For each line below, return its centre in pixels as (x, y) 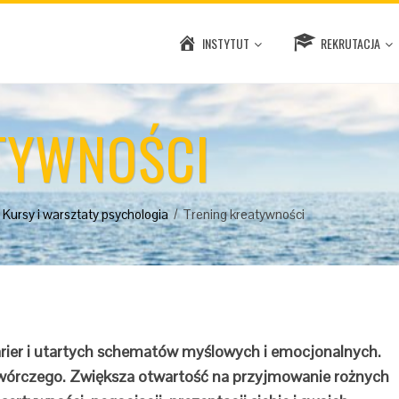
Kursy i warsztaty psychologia (85, 214)
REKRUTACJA (351, 43)
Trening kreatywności (244, 214)
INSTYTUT (225, 43)
